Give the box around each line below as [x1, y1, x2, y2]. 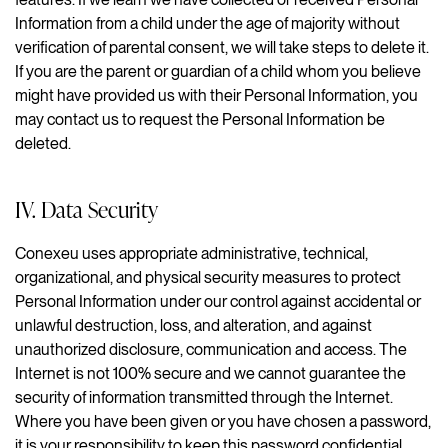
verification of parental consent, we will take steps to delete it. [15, 37, 429, 57]
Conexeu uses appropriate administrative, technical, [15, 243, 368, 263]
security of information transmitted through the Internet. [15, 387, 393, 407]
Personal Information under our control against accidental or [15, 291, 421, 311]
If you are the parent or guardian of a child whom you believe [15, 61, 421, 81]
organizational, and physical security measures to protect [15, 267, 401, 287]
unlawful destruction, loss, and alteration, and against [15, 315, 372, 335]
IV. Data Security [15, 191, 158, 225]
